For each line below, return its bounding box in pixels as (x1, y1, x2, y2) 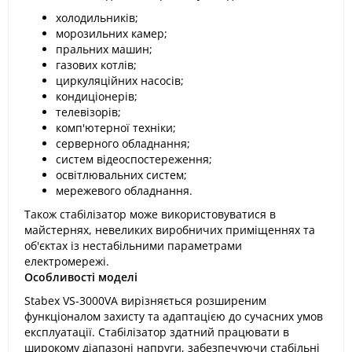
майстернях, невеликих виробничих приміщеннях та (24, 222, 315, 237)
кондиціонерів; (56, 89, 137, 104)
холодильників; (56, 10, 138, 25)
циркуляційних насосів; (56, 73, 184, 88)
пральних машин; (56, 42, 152, 57)
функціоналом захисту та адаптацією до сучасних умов (24, 309, 323, 324)
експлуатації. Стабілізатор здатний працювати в (24, 324, 289, 339)
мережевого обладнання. (56, 183, 192, 198)
